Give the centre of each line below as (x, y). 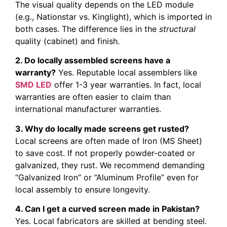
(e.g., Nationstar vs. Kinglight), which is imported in (113, 17)
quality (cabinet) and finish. (67, 41)
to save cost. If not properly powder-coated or (105, 153)
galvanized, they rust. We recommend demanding (110, 165)
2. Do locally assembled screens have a (93, 61)
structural (177, 29)
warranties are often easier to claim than (93, 97)
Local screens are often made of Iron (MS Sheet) (109, 141)
